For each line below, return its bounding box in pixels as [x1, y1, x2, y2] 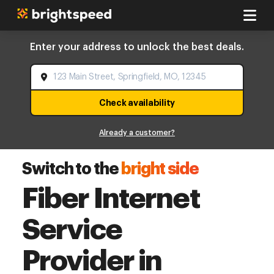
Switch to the [22, 161, 119, 177]
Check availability [99, 98, 175, 107]
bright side [120, 161, 199, 177]
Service [22, 215, 122, 244]
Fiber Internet [22, 184, 199, 213]
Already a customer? [99, 129, 175, 136]
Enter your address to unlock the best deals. [30, 42, 244, 52]
